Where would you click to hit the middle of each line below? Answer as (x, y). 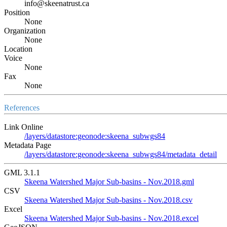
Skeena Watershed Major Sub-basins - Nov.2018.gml (109, 181)
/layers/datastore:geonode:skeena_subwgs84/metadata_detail (121, 154)
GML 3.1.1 (22, 172)
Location (18, 49)
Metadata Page (28, 145)
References (22, 107)
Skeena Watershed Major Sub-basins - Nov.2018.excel (111, 218)
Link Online (24, 127)
